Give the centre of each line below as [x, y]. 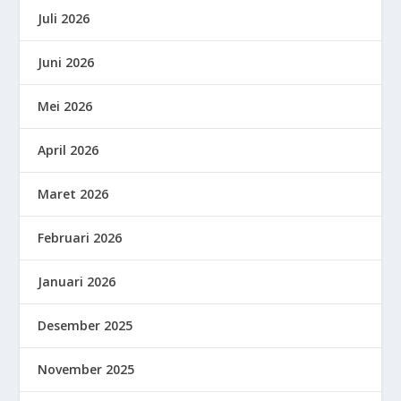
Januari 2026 [77, 282]
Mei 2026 [65, 107]
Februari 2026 [80, 238]
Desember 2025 [85, 326]
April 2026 [68, 150]
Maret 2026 [73, 194]
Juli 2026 [64, 19]
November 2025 [86, 370]
